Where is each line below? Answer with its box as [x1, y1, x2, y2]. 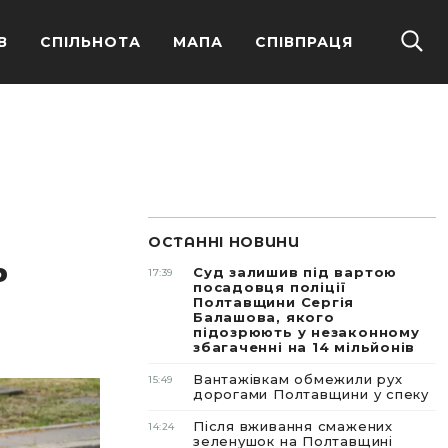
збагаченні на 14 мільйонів [193, 339, 416, 355]
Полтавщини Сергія [193, 294, 355, 310]
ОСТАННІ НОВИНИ [148, 233, 300, 251]
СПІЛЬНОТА [40, 33, 142, 51]
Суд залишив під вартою [193, 264, 398, 280]
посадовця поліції [193, 279, 348, 295]
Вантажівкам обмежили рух [193, 371, 403, 387]
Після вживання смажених [193, 418, 393, 434]
